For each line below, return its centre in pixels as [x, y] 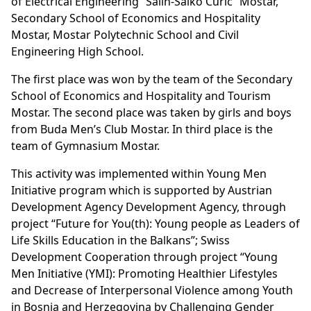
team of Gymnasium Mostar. [85, 145]
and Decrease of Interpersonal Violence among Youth [152, 290]
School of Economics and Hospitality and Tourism [141, 95]
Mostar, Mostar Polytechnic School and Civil [125, 34]
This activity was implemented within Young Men [139, 173]
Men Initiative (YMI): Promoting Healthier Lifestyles [144, 273]
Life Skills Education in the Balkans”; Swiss [120, 240]
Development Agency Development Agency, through [149, 207]
